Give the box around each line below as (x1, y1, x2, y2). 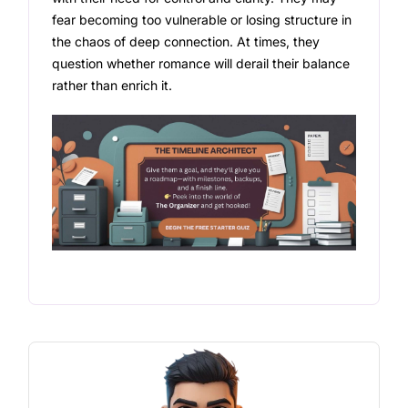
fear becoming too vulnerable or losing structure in (52, 12, 352, 28)
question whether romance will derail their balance (52, 56, 351, 72)
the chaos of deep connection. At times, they (52, 34, 321, 50)
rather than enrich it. (52, 77, 173, 94)
